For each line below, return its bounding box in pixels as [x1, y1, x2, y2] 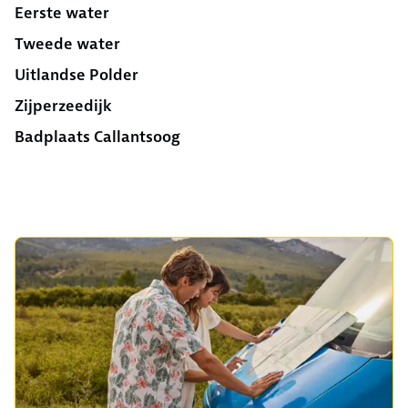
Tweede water [15, 34, 120, 55]
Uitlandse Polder [15, 65, 138, 86]
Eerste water [15, 3, 109, 24]
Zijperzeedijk [15, 96, 112, 117]
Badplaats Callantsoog [15, 127, 180, 148]
